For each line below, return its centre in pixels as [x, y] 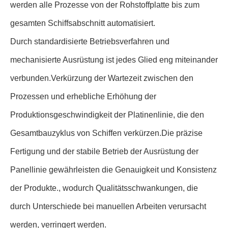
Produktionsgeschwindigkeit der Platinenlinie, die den [107, 115]
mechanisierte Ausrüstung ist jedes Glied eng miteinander [114, 60]
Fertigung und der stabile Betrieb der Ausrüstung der [104, 151]
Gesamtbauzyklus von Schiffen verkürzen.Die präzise [106, 133]
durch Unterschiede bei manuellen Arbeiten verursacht [108, 206]
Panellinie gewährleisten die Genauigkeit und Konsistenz [113, 170]
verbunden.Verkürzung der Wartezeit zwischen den [102, 78]
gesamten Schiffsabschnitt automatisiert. [83, 23]
